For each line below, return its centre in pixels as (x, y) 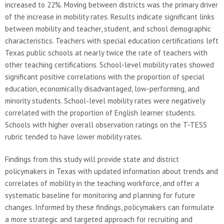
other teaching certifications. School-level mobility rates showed (109, 65)
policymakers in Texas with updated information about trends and (111, 171)
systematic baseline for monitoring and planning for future (100, 195)
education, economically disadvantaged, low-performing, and (102, 89)
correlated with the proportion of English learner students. (100, 113)
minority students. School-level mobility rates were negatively (105, 101)
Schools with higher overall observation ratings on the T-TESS (106, 125)
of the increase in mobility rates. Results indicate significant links (110, 17)
